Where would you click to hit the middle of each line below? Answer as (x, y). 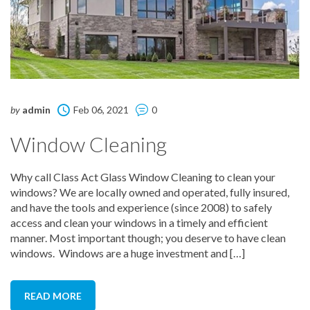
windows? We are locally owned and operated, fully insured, (150, 192)
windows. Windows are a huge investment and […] (128, 253)
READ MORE (53, 296)
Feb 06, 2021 (101, 110)
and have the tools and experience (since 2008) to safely (141, 208)
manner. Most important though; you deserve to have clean (148, 238)
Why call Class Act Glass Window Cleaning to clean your (143, 177)
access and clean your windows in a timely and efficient (139, 223)
